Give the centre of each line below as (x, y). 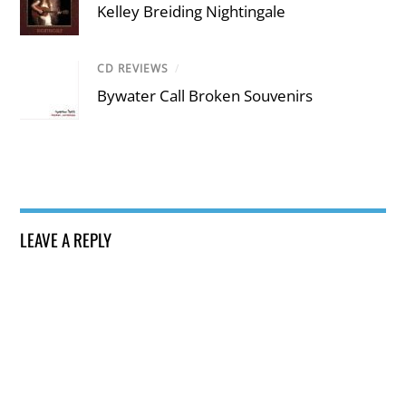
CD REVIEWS (133, 68)
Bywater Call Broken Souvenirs (205, 95)
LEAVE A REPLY (66, 239)
